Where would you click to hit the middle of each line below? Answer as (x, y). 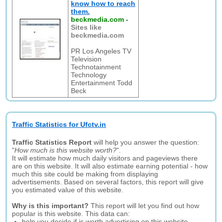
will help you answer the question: (146, 142)
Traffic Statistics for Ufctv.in (59, 124)
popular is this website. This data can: (71, 214)
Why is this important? (51, 206)
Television (86, 59)
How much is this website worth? (66, 150)
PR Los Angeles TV (101, 51)
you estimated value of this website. (68, 190)
